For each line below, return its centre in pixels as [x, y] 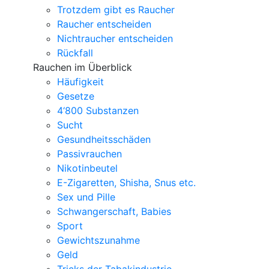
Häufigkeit [80, 82]
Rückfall [75, 53]
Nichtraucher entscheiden [115, 38]
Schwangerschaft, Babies [114, 211]
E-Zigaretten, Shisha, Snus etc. [126, 183]
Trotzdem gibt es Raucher [116, 10]
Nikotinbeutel [87, 168]
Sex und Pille [86, 197]
